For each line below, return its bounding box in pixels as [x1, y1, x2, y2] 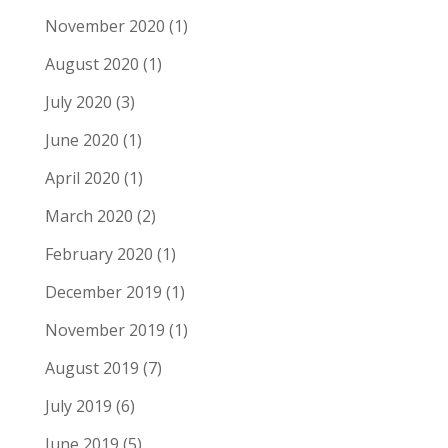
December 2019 [44, 280, 162, 303]
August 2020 [44, 52, 139, 75]
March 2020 [44, 204, 133, 227]
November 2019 [44, 318, 165, 341]
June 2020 [44, 128, 119, 151]
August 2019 [44, 356, 139, 379]
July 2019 [44, 394, 112, 417]
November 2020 [44, 14, 165, 37]
